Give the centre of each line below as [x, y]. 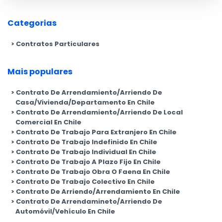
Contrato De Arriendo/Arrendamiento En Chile [98, 191]
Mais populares [40, 71]
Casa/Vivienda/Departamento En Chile [85, 102]
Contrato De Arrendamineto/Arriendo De [89, 201]
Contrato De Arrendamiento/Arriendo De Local [99, 112]
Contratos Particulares [58, 44]
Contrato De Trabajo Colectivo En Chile [85, 181]
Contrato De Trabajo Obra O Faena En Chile [93, 171]
